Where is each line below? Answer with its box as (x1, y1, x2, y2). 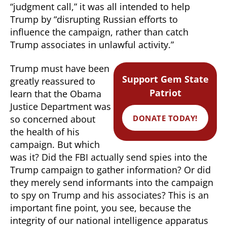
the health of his (10, 126, 80, 138)
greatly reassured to (10, 75, 95, 87)
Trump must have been (10, 62, 109, 74)
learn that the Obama (10, 88, 101, 100)
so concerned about (10, 113, 95, 125)
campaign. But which (10, 138, 100, 150)
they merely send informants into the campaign (10, 176, 213, 188)
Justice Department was (10, 100, 111, 112)
